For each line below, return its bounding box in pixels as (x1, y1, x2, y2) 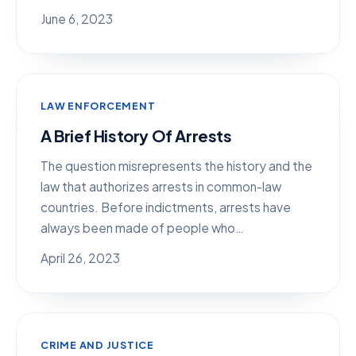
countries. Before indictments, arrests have (41, 199, 291, 215)
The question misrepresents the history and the (41, 158, 312, 173)
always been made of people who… (41, 220, 244, 235)
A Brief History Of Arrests (41, 126, 232, 145)
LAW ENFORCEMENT (41, 99, 156, 112)
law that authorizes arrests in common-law (41, 179, 281, 194)
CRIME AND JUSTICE (41, 339, 154, 351)
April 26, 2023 (41, 250, 120, 265)
